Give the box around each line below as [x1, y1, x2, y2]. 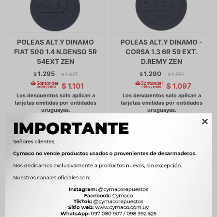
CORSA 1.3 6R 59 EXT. [125, 47, 198, 56]
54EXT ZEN [37, 57, 74, 65]
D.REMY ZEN [141, 57, 182, 65]
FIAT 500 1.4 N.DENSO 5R [14, 47, 97, 56]
